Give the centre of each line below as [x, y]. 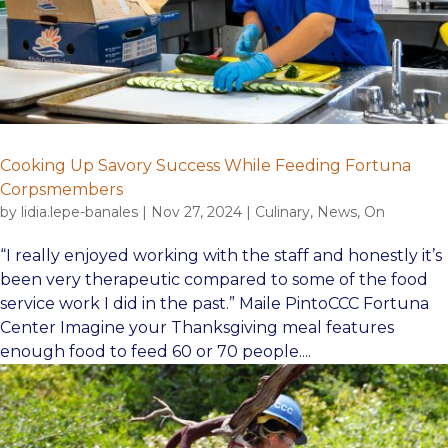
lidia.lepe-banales [79, 211]
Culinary [282, 211]
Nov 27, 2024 [196, 211]
